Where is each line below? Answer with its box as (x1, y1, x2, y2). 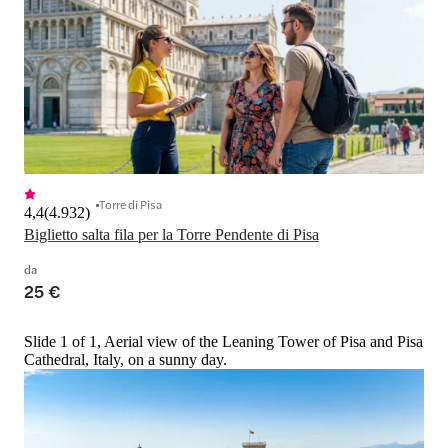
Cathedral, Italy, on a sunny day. (24, 351, 227, 368)
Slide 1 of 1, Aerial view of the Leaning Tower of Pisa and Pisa (24, 333, 423, 350)
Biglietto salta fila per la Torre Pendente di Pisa (24, 226, 319, 243)
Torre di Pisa (99, 195, 162, 213)
